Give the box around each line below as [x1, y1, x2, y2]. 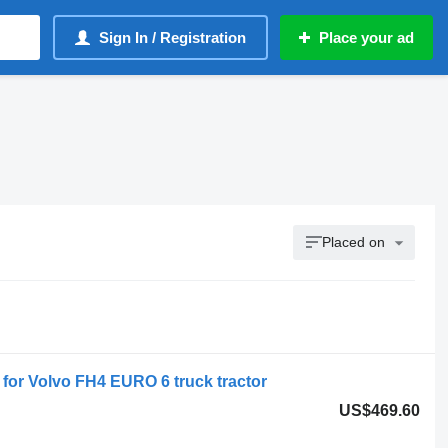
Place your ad [319, 29, 414, 46]
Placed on [322, 234, 386, 250]
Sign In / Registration [99, 29, 246, 46]
